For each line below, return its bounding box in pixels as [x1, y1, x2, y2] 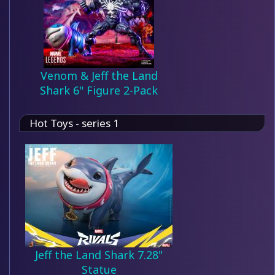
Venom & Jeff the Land [40, 68, 158, 83]
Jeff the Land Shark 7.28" [35, 247, 163, 262]
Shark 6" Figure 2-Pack [40, 83, 158, 98]
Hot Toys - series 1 [29, 116, 119, 130]
